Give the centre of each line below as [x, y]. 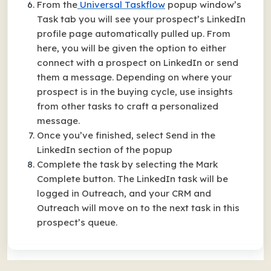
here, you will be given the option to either [132, 48]
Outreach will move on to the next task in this [138, 208]
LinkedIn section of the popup [105, 150]
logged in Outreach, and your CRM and [124, 193]
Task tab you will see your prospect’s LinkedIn [141, 19]
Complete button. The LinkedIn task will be [132, 179]
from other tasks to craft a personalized [128, 106]
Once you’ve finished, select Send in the [126, 135]
